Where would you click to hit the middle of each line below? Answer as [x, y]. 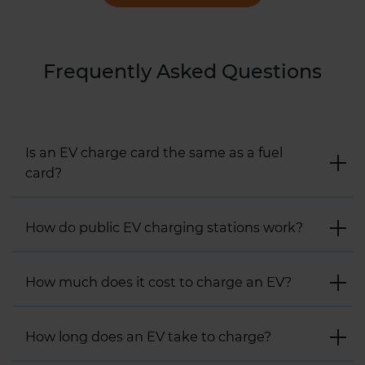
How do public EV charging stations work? [164, 228]
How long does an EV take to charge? [148, 337]
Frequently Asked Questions [182, 72]
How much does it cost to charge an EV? [158, 282]
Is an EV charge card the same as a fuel [154, 153]
